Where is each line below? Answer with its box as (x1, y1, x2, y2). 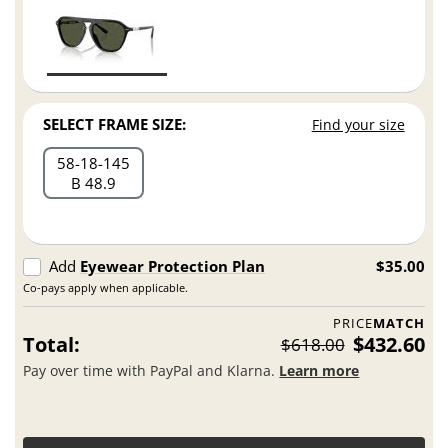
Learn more (279, 361, 360, 381)
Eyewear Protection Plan (80, 256, 266, 277)
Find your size (311, 115, 405, 135)
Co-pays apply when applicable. (23, 279, 189, 295)
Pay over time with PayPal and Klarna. (23, 361, 280, 381)
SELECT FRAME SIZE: (43, 114, 187, 135)
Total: (23, 330, 81, 358)
